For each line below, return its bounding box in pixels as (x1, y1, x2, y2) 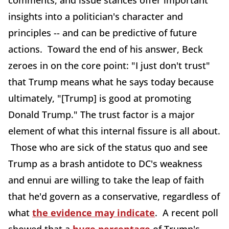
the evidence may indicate (32, 207, 155, 219)
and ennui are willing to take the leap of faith (8, 174, 204, 186)
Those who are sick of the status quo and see (8, 141, 208, 153)
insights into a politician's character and (8, 10, 183, 22)
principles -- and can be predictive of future (8, 27, 197, 39)
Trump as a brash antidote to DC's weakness (8, 157, 202, 170)
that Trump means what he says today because (8, 76, 214, 88)
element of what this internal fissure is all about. (8, 125, 220, 137)
